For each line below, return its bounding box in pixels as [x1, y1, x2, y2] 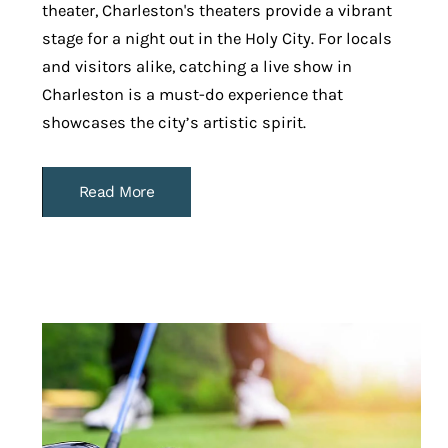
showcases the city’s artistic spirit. [41, 112, 306, 132]
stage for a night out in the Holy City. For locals [41, 28, 392, 48]
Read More [78, 182, 155, 201]
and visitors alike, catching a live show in [41, 56, 352, 76]
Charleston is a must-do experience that [41, 84, 343, 104]
